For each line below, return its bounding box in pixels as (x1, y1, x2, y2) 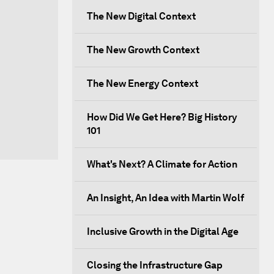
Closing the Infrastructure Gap (87, 259, 223, 271)
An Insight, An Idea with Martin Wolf (87, 192, 244, 204)
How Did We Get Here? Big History (87, 111, 237, 123)
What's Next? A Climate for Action (87, 158, 237, 170)
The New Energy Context (87, 78, 198, 89)
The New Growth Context (87, 44, 199, 56)
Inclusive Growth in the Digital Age (87, 226, 239, 237)
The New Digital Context (87, 10, 196, 22)
